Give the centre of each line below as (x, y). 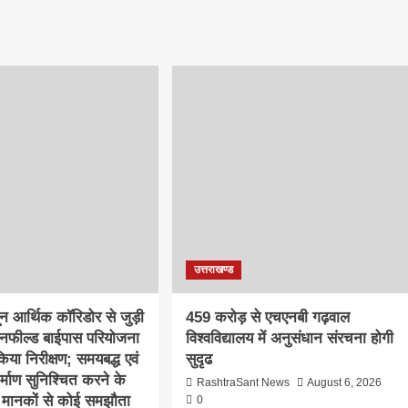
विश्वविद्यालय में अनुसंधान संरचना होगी (289, 338)
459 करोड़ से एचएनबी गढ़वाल (267, 317)
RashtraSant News (243, 382)
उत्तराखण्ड (213, 269)
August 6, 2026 (344, 382)
